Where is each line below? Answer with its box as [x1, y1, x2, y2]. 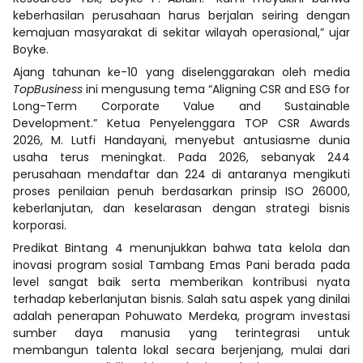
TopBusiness [13, 80, 86, 97]
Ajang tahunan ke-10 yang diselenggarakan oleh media [13, 63, 350, 80]
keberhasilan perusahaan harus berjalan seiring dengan [13, 6, 350, 23]
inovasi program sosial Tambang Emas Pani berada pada [13, 256, 350, 273]
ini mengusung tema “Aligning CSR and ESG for [86, 80, 350, 97]
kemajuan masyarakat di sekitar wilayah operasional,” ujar [13, 23, 350, 41]
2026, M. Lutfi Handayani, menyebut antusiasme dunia [13, 131, 350, 148]
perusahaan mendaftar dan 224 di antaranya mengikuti [13, 165, 350, 182]
